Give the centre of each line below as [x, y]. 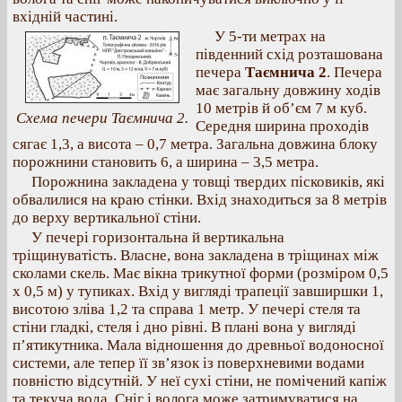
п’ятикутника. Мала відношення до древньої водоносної [198, 345]
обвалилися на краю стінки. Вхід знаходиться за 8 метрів [200, 200]
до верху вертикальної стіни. [107, 218]
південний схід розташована [289, 54]
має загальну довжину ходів [288, 90]
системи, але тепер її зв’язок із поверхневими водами [188, 363]
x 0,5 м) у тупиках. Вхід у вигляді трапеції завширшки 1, [198, 291]
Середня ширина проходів [282, 126]
